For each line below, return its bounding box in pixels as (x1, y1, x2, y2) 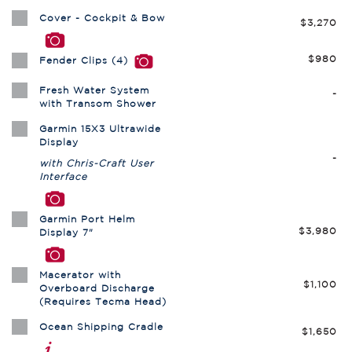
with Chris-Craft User (39, 158, 154, 169)
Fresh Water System (39, 85, 149, 96)
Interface (39, 171, 87, 182)
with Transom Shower (39, 98, 156, 109)
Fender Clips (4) (39, 55, 128, 66)
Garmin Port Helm (39, 214, 135, 225)
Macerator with (39, 269, 121, 280)
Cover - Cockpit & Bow (39, 13, 165, 24)
